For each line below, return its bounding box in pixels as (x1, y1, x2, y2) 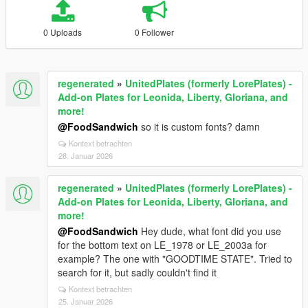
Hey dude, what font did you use (138, 224, 281, 238)
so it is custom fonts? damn (138, 120, 260, 133)
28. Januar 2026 (58, 150, 113, 161)
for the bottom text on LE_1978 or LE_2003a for (58, 238, 267, 252)
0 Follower (135, 26, 175, 38)
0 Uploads (43, 26, 82, 38)
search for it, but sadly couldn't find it (58, 265, 217, 279)
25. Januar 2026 (58, 296, 113, 307)
